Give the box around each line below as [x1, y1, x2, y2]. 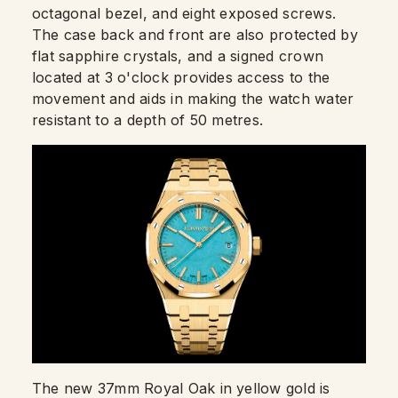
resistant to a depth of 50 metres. [32, 111, 264, 130]
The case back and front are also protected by [32, 26, 358, 44]
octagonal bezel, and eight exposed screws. [32, 4, 337, 23]
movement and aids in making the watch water [32, 90, 354, 108]
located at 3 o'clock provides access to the [32, 68, 330, 87]
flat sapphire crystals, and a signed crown [32, 47, 324, 66]
